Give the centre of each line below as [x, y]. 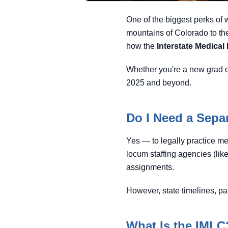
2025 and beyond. [159, 83]
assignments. [150, 167]
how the [141, 46]
